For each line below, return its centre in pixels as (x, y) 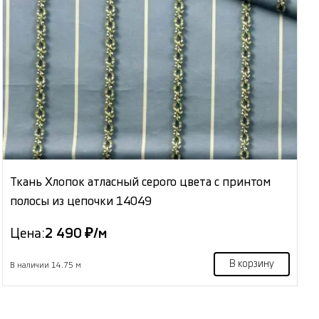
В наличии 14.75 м (46, 266)
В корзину (251, 265)
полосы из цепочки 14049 (81, 202)
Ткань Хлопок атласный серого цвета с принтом (141, 182)
